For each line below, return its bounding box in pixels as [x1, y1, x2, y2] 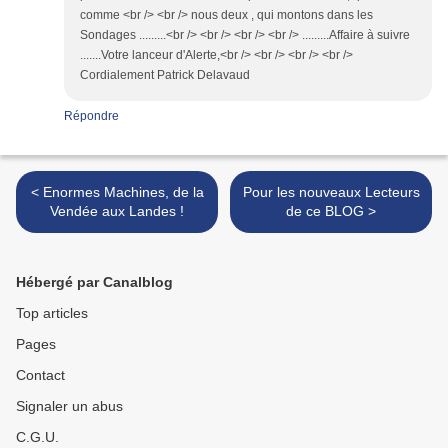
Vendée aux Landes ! [50, 203, 184, 220]
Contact [16, 367, 65, 384]
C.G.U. [16, 429, 59, 446]
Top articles [16, 305, 88, 322]
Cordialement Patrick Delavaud [80, 68, 250, 83]
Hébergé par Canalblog [16, 274, 173, 291]
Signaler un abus [16, 398, 123, 415]
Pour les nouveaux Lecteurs [242, 184, 420, 201]
